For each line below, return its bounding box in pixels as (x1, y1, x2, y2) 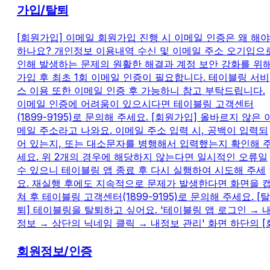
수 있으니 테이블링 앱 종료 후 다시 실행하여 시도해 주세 (17, 164, 266, 177)
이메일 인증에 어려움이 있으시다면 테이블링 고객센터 (17, 98, 254, 110)
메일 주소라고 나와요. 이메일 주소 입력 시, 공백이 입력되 (17, 124, 268, 137)
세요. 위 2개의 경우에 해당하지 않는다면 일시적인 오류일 (17, 151, 268, 163)
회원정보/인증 (17, 244, 92, 259)
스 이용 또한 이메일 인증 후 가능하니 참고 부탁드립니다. (17, 84, 265, 97)
